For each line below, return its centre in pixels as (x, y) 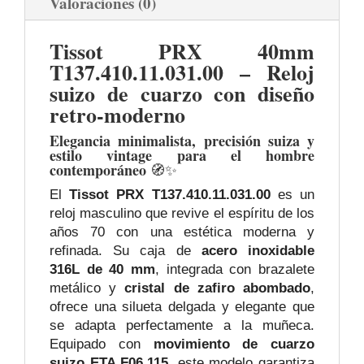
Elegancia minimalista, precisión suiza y (182, 141)
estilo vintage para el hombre (182, 156)
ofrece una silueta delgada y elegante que (182, 307)
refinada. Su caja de (126, 251)
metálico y (87, 288)
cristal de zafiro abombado (218, 288)
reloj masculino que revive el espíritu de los (182, 214)
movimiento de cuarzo (234, 344)
